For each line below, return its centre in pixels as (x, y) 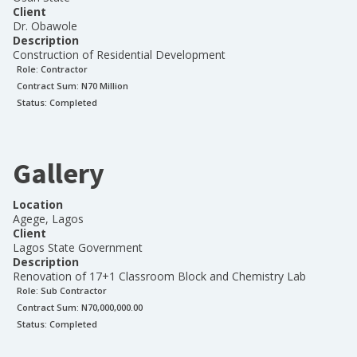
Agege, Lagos (48, 219)
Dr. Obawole (45, 26)
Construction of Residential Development (119, 55)
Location (38, 204)
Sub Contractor (74, 290)
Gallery (59, 173)
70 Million (108, 86)
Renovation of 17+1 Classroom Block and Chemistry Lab (159, 276)
